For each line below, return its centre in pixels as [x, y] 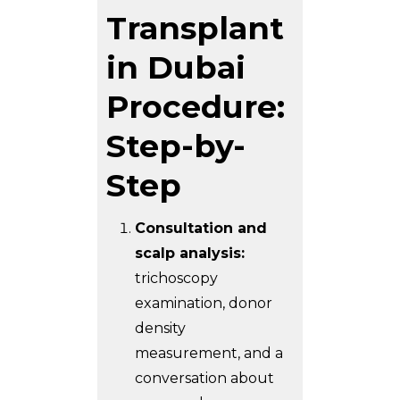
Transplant [195, 29]
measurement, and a [209, 354]
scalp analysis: [190, 254]
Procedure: [196, 107]
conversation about [204, 379]
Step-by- [176, 146]
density [160, 329]
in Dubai [176, 68]
